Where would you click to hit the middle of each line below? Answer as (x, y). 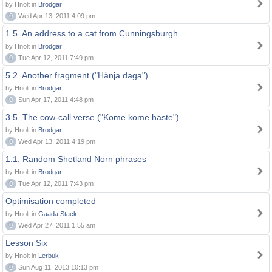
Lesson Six (26, 243)
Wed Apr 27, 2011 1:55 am (56, 225)
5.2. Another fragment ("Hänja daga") (77, 75)
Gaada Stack (58, 214)
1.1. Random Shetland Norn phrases (76, 159)
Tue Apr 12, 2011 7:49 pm (55, 58)
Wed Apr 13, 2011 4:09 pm (56, 16)
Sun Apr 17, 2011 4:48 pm (55, 100)
